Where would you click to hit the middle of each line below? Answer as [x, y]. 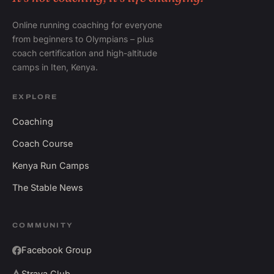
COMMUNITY [43, 225]
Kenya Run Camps [51, 166]
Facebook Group [57, 250]
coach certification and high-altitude [85, 53]
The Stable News [48, 188]
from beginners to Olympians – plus [83, 39]
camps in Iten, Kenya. [55, 67]
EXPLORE [35, 97]
